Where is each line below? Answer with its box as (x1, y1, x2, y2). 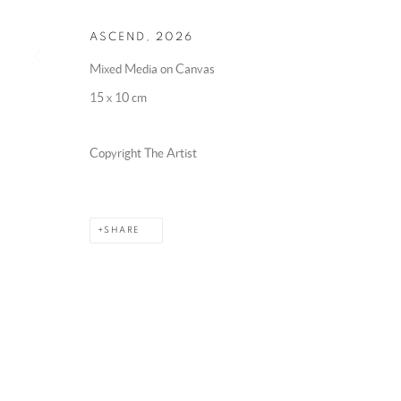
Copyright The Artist (90, 145, 197, 160)
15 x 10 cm (90, 90, 147, 105)
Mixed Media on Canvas (90, 61, 215, 76)
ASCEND (90, 30, 147, 43)
